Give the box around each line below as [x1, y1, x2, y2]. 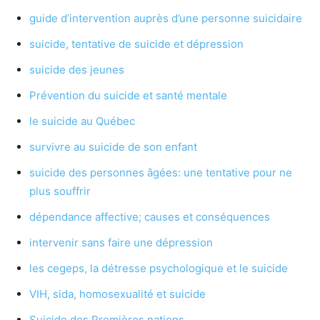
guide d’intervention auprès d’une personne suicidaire [29, 11, 302, 26]
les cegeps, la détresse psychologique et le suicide [29, 261, 288, 276]
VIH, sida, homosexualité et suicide [29, 287, 206, 301]
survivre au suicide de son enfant [29, 140, 197, 154]
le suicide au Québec [29, 114, 135, 129]
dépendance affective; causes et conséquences [29, 210, 270, 224]
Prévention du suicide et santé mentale [29, 89, 227, 103]
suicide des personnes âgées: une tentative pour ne [29, 166, 292, 180]
